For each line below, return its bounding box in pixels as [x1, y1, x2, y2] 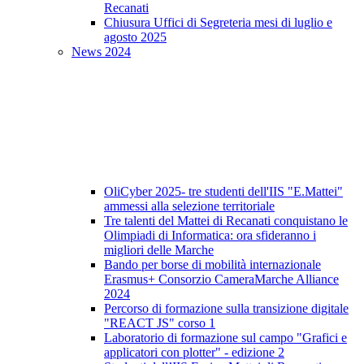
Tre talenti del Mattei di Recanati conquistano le [104, 214, 348, 228]
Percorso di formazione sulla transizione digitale [104, 301, 349, 316]
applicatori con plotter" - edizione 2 [104, 345, 284, 360]
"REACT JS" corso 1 [104, 316, 215, 331]
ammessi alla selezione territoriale [104, 199, 275, 214]
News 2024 [71, 45, 131, 59]
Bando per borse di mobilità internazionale [104, 258, 321, 272]
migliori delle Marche [104, 243, 214, 258]
